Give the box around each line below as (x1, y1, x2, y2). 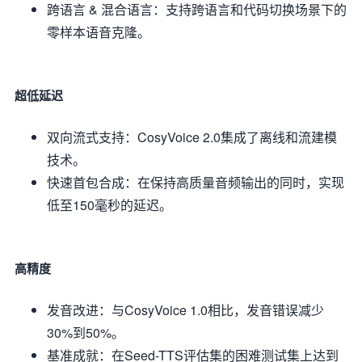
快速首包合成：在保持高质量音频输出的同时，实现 (47, 172, 344, 192)
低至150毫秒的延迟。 (47, 195, 172, 214)
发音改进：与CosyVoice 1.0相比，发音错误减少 (47, 300, 324, 319)
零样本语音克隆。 (47, 22, 150, 41)
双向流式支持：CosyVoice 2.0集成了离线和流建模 (47, 127, 337, 146)
